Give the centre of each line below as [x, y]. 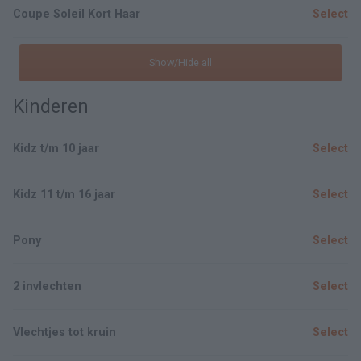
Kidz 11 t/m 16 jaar [64, 195]
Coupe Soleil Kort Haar [77, 14]
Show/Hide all [180, 62]
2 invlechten [47, 286]
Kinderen [51, 107]
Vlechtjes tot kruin [64, 332]
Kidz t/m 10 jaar [56, 149]
